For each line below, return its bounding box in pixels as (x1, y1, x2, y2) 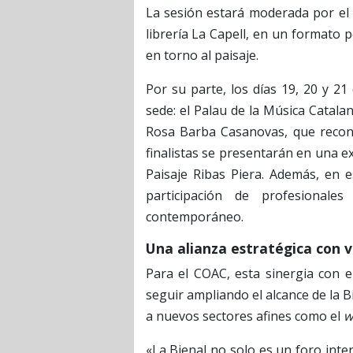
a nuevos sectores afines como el (145, 307, 344, 325)
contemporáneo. (145, 207, 243, 225)
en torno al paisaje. (145, 46, 258, 64)
